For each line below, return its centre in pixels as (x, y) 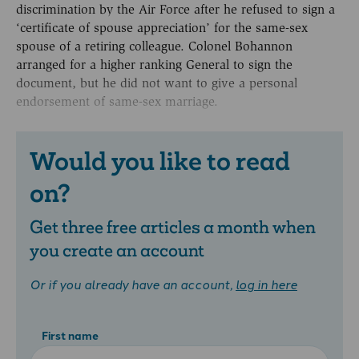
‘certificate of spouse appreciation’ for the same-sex (162, 28)
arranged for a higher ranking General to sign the (154, 65)
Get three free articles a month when (173, 228)
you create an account (117, 251)
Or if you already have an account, (133, 284)
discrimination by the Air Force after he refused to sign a (175, 10)
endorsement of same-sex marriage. (117, 102)
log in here (266, 284)
